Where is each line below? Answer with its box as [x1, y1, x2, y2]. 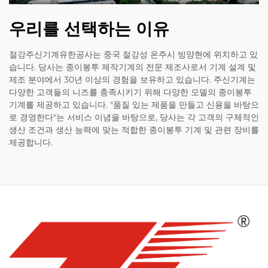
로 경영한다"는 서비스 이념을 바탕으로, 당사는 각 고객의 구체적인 [9, 111, 259, 123]
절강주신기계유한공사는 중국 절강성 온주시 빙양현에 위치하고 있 [9, 48, 258, 60]
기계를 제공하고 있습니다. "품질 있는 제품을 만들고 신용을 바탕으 [9, 99, 259, 110]
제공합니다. [9, 136, 53, 148]
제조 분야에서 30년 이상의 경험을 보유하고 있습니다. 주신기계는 [9, 74, 255, 85]
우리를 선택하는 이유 [9, 18, 169, 39]
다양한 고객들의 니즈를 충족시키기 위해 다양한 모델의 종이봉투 [9, 86, 252, 98]
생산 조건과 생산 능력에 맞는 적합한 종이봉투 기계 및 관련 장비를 [9, 124, 259, 135]
